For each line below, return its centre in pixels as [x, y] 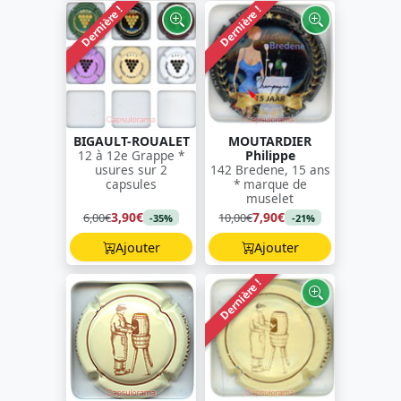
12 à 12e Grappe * [131, 155]
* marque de [270, 183]
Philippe [270, 155]
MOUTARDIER [270, 141]
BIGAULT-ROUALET [131, 141]
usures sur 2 [131, 169]
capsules [131, 183]
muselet [270, 198]
